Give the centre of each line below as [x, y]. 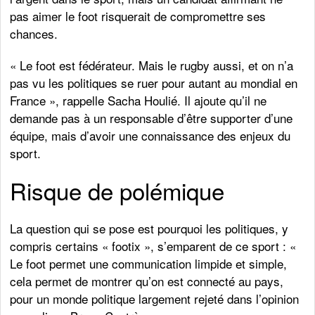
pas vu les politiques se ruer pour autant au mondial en [154, 83]
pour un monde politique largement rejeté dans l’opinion [155, 299]
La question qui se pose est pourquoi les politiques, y [149, 229]
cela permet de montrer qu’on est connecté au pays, [147, 281]
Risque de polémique [117, 191]
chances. [34, 34]
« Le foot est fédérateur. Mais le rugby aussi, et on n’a [152, 65]
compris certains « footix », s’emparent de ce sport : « [153, 246]
